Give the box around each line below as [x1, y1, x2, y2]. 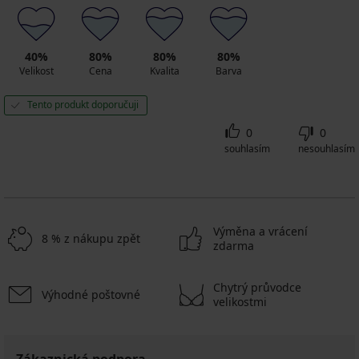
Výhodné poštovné [42, 287, 140, 303]
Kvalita [149, 64, 179, 79]
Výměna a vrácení [213, 224, 308, 240]
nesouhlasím [298, 142, 355, 156]
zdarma [213, 238, 254, 254]
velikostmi [213, 294, 267, 310]
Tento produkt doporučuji [27, 98, 139, 112]
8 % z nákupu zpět [42, 231, 140, 247]
